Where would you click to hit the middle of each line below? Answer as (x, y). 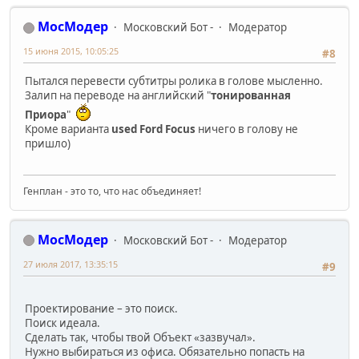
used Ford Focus (153, 129)
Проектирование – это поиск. (101, 309)
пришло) (48, 144)
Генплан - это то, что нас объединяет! (112, 191)
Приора (46, 115)
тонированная (251, 96)
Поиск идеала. (63, 323)
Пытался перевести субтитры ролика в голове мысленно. (174, 81)
